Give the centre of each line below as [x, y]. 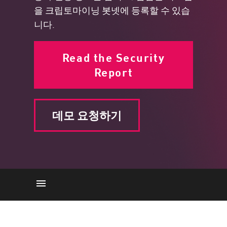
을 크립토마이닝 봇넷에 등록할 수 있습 [112, 10]
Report [113, 72]
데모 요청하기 [87, 115]
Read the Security [113, 58]
